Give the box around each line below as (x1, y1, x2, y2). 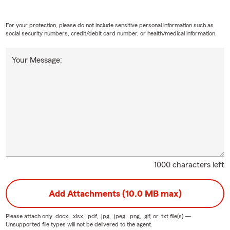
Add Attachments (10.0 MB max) (48, 188, 182, 198)
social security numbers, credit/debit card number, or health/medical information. (5, 30, 217, 36)
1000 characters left (154, 160, 225, 169)
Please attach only (5, 213, 54, 219)
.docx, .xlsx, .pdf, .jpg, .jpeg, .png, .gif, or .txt (53, 213, 168, 219)
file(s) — (168, 213, 191, 219)
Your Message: (11, 55, 62, 64)
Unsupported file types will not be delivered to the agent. (5, 221, 152, 227)
